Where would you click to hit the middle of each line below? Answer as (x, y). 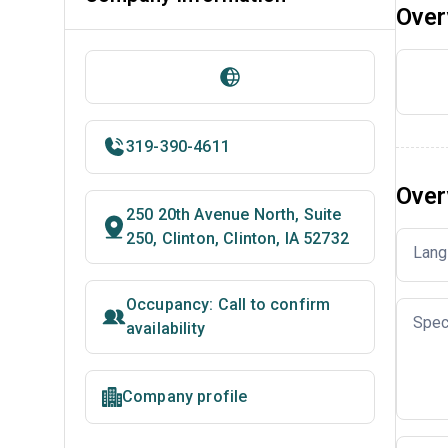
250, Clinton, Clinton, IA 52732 (237, 238)
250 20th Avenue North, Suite (234, 214)
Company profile (185, 396)
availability (165, 328)
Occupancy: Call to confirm (228, 304)
